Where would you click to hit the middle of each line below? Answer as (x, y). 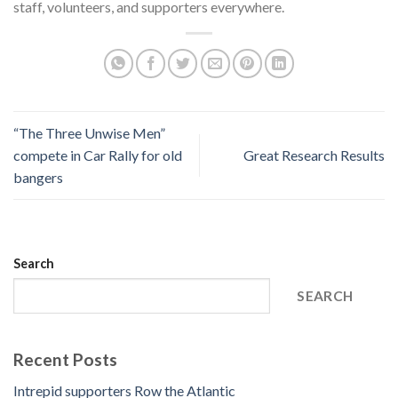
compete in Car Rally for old (98, 155)
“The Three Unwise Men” (89, 133)
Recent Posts (65, 360)
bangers (38, 178)
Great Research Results (314, 155)
